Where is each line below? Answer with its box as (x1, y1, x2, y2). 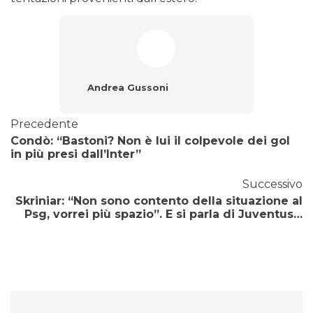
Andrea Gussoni (87, 82, 168, 94)
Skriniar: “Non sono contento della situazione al (15, 194, 303, 208)
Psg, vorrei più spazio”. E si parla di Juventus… (24, 208, 303, 221)
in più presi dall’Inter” (10, 147, 141, 161)
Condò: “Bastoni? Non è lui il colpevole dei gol (10, 134, 290, 148)
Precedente (10, 117, 78, 131)
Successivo (242, 177, 303, 191)
